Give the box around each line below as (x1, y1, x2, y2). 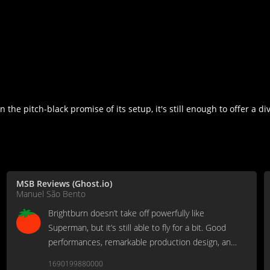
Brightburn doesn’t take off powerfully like (48, 207, 204, 219)
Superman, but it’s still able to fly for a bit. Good (48, 222, 226, 234)
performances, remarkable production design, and (48, 236, 236, 248)
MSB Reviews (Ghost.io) (16, 178, 112, 190)
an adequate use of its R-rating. (48, 251, 166, 263)
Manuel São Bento (16, 188, 86, 200)
